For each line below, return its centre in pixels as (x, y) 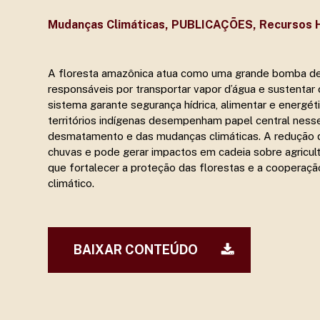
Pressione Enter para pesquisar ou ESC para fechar (190, 105)
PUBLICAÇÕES (212, 24)
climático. (71, 183)
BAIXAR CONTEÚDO (136, 249)
